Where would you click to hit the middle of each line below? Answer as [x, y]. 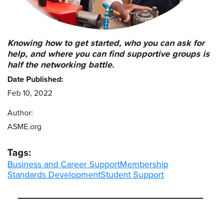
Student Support [132, 175]
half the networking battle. [61, 65]
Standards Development [54, 175]
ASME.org [24, 127]
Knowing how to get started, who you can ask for [106, 43]
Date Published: [35, 80]
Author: [20, 113]
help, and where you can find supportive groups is [109, 54]
